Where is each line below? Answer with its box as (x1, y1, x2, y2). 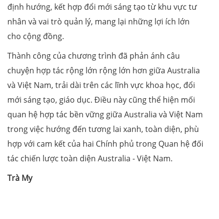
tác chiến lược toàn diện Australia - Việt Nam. (7, 153, 173, 164)
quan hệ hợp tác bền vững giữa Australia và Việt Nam (7, 109, 203, 120)
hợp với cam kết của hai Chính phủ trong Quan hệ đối (7, 138, 203, 149)
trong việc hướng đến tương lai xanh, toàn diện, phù (7, 123, 199, 134)
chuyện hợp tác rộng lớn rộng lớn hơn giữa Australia (7, 65, 200, 76)
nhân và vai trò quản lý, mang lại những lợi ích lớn (7, 16, 190, 27)
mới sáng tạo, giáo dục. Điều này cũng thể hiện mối (7, 94, 195, 105)
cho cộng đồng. (7, 30, 64, 42)
